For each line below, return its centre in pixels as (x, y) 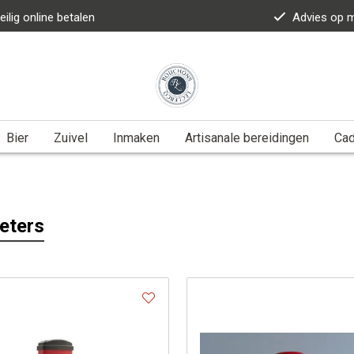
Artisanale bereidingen (247, 137)
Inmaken (136, 137)
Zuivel (71, 137)
